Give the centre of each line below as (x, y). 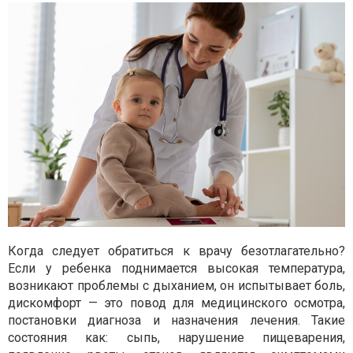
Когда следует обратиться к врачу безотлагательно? (176, 251)
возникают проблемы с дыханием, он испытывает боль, (176, 285)
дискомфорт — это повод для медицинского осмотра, (176, 303)
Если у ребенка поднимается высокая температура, (176, 268)
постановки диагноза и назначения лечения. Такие (176, 320)
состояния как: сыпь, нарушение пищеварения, (176, 337)
